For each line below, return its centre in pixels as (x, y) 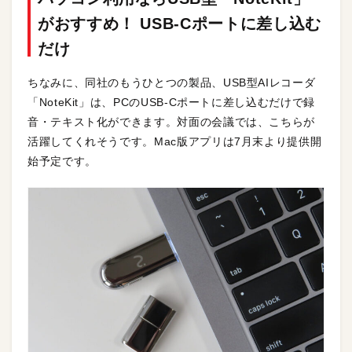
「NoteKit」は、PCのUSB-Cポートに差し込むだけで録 (171, 102)
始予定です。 (62, 161)
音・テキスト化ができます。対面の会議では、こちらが (171, 121)
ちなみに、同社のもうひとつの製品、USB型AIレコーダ (172, 82)
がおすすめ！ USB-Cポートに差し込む (180, 23)
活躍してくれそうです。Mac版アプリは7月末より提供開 (175, 141)
